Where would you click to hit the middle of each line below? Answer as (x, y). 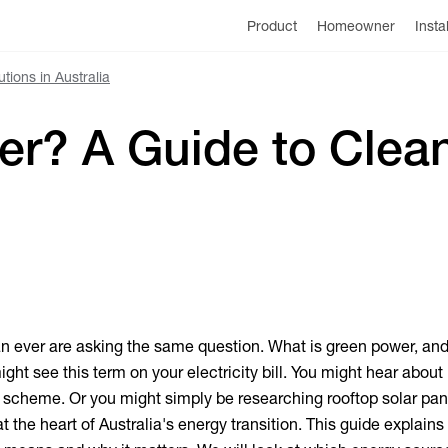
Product (271, 25)
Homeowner (355, 25)
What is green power (341, 346)
